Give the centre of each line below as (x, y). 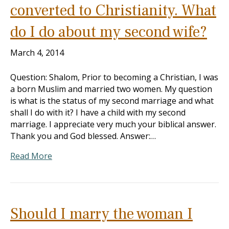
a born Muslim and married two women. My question (111, 89)
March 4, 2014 (37, 53)
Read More (31, 156)
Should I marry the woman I (101, 214)
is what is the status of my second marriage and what (112, 101)
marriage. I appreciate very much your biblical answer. (113, 124)
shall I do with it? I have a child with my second (98, 112)
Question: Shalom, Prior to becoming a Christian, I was (114, 77)
